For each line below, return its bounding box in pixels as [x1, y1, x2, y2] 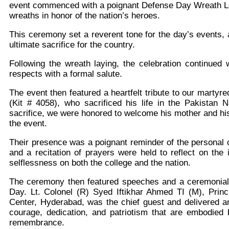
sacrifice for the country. [42, 40, 135, 50]
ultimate [9, 40, 42, 50]
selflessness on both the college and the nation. [9, 158, 191, 168]
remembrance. [9, 218, 64, 228]
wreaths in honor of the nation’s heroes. [9, 11, 160, 21]
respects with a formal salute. [9, 69, 122, 79]
